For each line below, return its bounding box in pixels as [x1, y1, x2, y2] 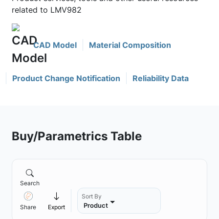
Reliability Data [132, 73, 189, 83]
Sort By [82, 193, 102, 200]
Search [20, 179, 40, 187]
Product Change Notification [12, 73, 120, 83]
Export [48, 203, 65, 211]
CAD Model [33, 40, 77, 50]
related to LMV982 [12, 5, 82, 15]
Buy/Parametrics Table [12, 129, 142, 143]
